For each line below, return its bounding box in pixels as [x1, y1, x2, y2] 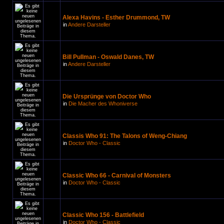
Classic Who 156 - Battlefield [62, 211, 144, 218]
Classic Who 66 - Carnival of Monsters [62, 172, 171, 179]
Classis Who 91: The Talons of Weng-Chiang [62, 132, 187, 139]
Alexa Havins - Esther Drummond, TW [62, 14, 170, 21]
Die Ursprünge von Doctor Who [62, 93, 151, 100]
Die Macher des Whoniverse [68, 100, 137, 106]
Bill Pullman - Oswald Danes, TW [62, 53, 154, 60]
